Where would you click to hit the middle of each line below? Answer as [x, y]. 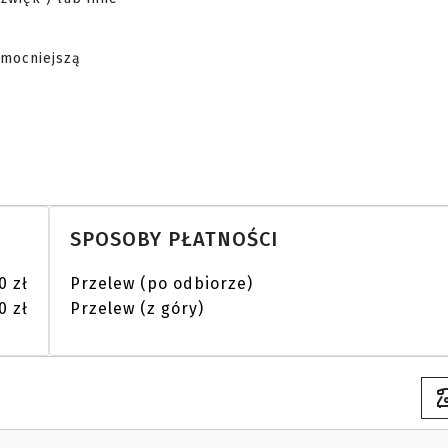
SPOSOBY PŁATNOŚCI [173, 239]
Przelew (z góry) [136, 308]
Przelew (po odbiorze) [161, 283]
